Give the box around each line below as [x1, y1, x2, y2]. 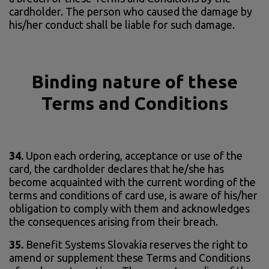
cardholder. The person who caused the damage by [9, 5, 252, 17]
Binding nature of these [31, 71, 238, 92]
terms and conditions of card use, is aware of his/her [9, 189, 258, 201]
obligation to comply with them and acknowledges [9, 202, 250, 214]
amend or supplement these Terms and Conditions [9, 251, 250, 264]
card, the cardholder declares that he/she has [9, 162, 224, 175]
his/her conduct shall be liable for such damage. [9, 18, 235, 31]
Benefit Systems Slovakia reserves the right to [26, 238, 248, 250]
